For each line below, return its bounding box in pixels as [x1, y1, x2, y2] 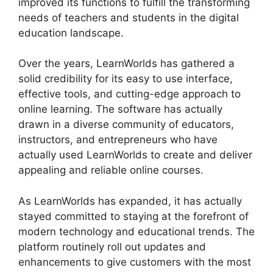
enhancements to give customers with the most [18, 255, 251, 268]
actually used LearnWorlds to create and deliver [18, 149, 252, 161]
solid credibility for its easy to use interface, [18, 73, 233, 85]
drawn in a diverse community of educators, [18, 118, 234, 131]
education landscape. [18, 26, 124, 39]
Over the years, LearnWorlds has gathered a [18, 57, 235, 70]
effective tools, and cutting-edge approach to [18, 88, 241, 101]
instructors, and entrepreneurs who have [18, 133, 218, 146]
